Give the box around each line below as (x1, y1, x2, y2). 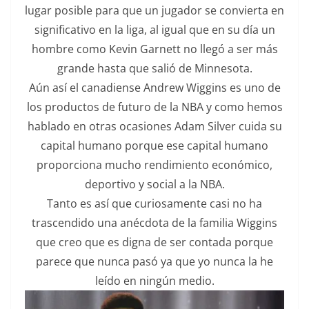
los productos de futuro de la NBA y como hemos (26, 99, 283, 114)
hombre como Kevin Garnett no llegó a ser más (31, 41, 278, 57)
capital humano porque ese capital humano (41, 137, 268, 153)
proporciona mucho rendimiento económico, (37, 157, 272, 172)
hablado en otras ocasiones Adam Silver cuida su (27, 118, 282, 134)
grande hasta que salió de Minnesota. (57, 60, 252, 76)
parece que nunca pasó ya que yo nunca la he (36, 253, 273, 269)
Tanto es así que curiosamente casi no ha (47, 195, 262, 211)
